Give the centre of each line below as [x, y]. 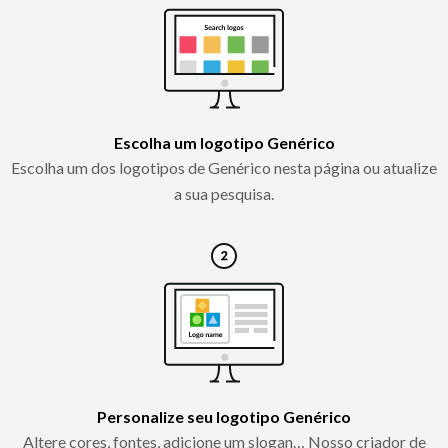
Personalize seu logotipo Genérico [224, 416]
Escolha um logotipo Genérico [224, 142]
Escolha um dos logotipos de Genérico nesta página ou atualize [224, 167]
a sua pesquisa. [224, 193]
